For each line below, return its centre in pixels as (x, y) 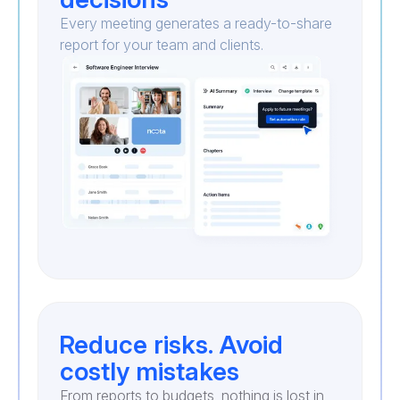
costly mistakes (150, 372)
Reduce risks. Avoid (171, 345)
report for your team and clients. (162, 44)
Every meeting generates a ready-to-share (196, 23)
